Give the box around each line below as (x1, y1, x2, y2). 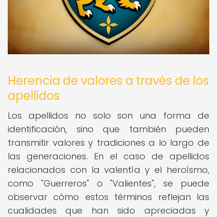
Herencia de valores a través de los (8, 73, 209, 89)
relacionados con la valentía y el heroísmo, (8, 164, 209, 176)
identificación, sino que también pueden (8, 123, 209, 135)
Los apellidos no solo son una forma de (8, 109, 209, 122)
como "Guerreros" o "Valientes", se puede (8, 177, 209, 189)
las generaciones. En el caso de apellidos (8, 150, 209, 162)
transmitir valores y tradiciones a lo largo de (8, 137, 209, 149)
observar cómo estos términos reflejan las (8, 191, 209, 203)
